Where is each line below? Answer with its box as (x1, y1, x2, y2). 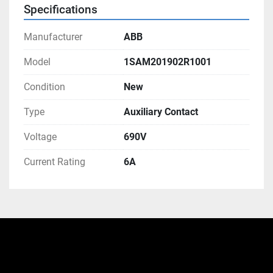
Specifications (24, 3, 97, 17)
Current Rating (24, 156, 85, 168)
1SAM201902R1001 (124, 56, 211, 68)
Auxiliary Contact (124, 106, 198, 118)
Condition (24, 81, 65, 93)
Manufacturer (24, 31, 82, 43)
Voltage (24, 131, 57, 143)
